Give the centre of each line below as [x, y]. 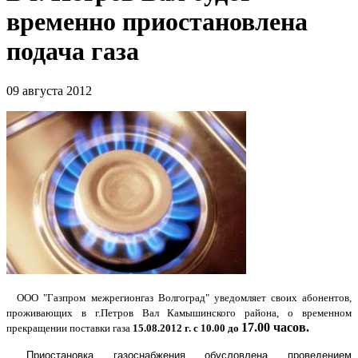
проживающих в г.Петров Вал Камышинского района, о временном [179, 312]
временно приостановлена [157, 22]
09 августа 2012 [49, 90]
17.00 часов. [275, 327]
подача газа [73, 52]
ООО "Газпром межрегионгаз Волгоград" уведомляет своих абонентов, [182, 297]
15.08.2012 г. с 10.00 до [186, 328]
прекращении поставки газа [70, 328]
